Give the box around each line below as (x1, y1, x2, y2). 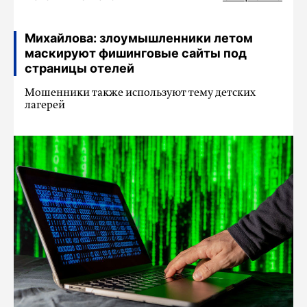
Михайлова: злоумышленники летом (25, 31, 253, 45)
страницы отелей (25, 61, 134, 75)
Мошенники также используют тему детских (25, 88, 256, 99)
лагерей (25, 100, 65, 111)
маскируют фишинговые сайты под (25, 46, 247, 60)
